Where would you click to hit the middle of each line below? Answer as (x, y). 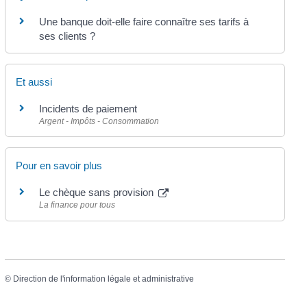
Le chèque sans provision (97, 193)
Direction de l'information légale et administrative (103, 279)
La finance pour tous (77, 205)
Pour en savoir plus (59, 166)
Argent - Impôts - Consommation (99, 122)
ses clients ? (67, 36)
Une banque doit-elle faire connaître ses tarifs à (144, 21)
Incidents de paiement (88, 109)
